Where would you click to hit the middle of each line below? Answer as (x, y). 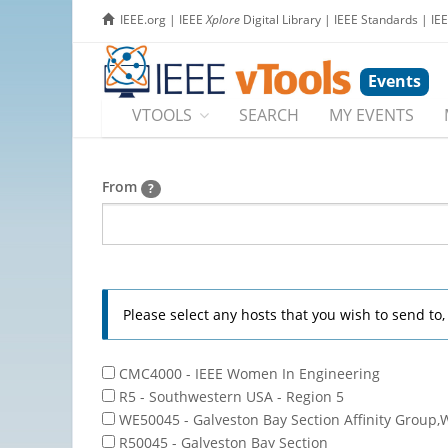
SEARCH (269, 115)
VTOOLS (162, 115)
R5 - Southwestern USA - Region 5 (229, 396)
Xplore (223, 19)
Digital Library (280, 19)
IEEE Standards (376, 19)
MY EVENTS (371, 115)
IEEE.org (143, 19)
